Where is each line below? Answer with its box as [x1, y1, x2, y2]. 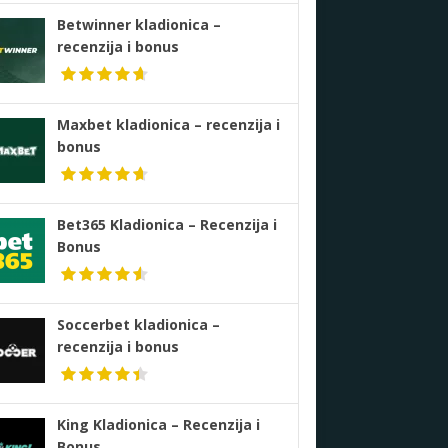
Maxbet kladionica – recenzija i [56, 114, 280, 134]
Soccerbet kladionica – [56, 314, 220, 334]
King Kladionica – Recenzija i [56, 414, 260, 434]
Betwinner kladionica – [56, 14, 221, 34]
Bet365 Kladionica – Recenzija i [56, 214, 277, 234]
